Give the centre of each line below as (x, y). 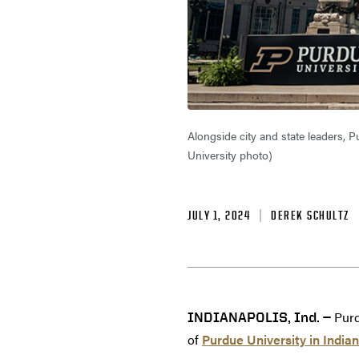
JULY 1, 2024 (219, 216)
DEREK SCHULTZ (310, 216)
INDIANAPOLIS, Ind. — (259, 317)
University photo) (230, 155)
